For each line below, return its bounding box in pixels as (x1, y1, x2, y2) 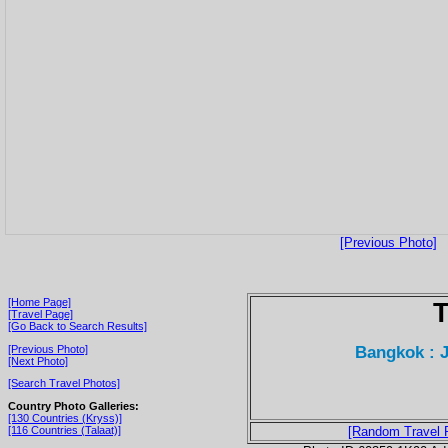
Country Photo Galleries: (8, 399, 139, 412)
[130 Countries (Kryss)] (8, 411, 122, 424)
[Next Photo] (8, 354, 68, 367)
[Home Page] (8, 295, 71, 308)
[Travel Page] (8, 307, 73, 320)
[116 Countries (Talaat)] (8, 423, 121, 436)
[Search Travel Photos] (8, 377, 120, 390)
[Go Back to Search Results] (8, 319, 147, 332)
